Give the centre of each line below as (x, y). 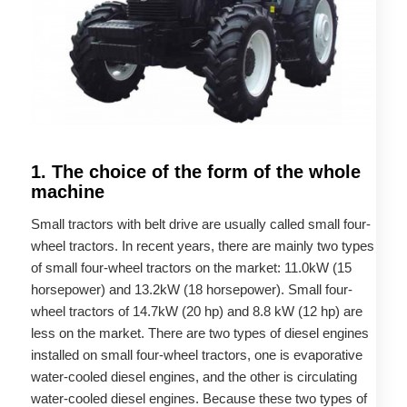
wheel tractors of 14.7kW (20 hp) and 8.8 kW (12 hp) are (196, 311)
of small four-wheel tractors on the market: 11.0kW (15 (191, 267)
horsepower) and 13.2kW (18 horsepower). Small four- (191, 289)
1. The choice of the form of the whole (195, 171)
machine (67, 191)
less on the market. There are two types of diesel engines (199, 333)
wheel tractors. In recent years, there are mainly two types (202, 245)
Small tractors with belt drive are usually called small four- (200, 223)
